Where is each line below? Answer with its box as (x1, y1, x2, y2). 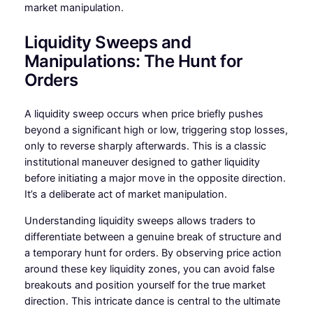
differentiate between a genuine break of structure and (24, 230, 282, 243)
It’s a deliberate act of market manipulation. (24, 188, 227, 201)
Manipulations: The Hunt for (24, 51, 243, 72)
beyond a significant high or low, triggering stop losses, (24, 124, 288, 137)
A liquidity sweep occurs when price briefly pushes (24, 108, 263, 121)
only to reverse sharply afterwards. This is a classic (24, 140, 266, 153)
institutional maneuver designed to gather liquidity (24, 156, 260, 169)
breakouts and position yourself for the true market (24, 278, 265, 291)
